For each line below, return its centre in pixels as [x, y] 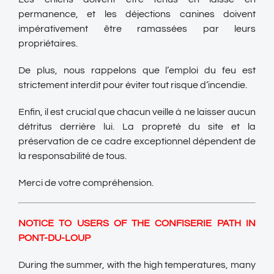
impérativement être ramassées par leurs [137, 28]
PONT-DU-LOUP [54, 238]
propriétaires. [48, 43]
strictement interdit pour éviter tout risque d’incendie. [133, 85]
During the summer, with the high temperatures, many [137, 265]
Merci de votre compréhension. [86, 183]
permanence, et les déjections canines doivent [137, 14]
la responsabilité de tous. [72, 156]
